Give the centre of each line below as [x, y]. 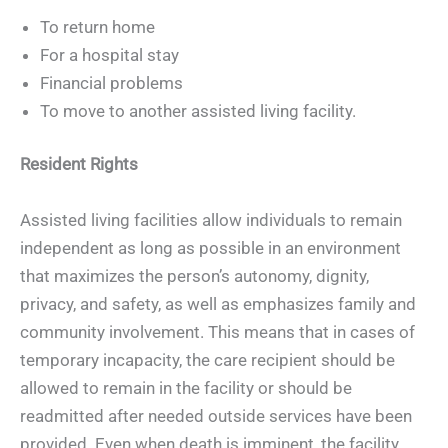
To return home [97, 26]
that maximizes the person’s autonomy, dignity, [194, 276]
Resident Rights [79, 164]
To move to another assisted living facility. [198, 110]
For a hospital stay [109, 54]
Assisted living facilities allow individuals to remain [211, 220]
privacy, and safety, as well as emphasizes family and [218, 304]
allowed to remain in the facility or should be [186, 388]
